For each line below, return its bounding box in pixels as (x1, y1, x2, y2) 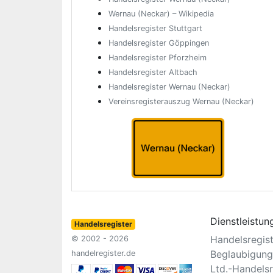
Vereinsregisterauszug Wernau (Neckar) (108, 97, 254, 106)
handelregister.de (71, 249, 135, 258)
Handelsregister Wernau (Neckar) (108, 82, 230, 91)
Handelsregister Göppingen (108, 38, 209, 48)
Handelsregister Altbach (108, 68, 197, 77)
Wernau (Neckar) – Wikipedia (108, 9, 214, 18)
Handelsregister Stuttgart (108, 24, 202, 33)
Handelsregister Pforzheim (108, 53, 207, 62)
